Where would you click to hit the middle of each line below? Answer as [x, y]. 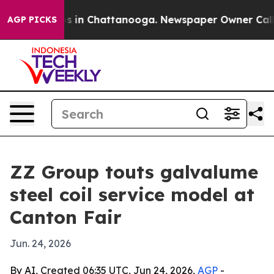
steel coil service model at [132, 194]
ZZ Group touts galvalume [134, 172]
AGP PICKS [32, 20]
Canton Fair [66, 217]
